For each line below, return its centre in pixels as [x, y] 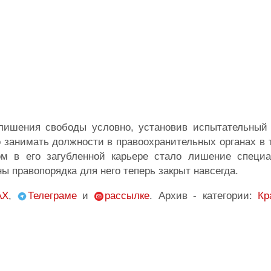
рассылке [127, 196]
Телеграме [52, 196]
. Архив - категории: [204, 196]
